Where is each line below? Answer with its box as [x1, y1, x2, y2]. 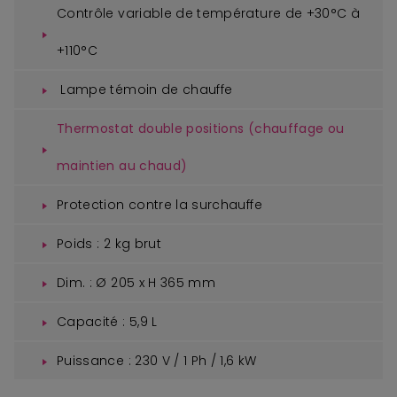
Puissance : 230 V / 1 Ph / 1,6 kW [57, 351, 257, 370]
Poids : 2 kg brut [57, 234, 161, 253]
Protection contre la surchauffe [57, 195, 262, 214]
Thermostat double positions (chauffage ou [57, 119, 345, 137]
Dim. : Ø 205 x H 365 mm [57, 273, 216, 292]
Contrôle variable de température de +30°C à [57, 4, 361, 22]
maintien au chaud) [57, 156, 188, 175]
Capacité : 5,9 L [57, 312, 158, 331]
